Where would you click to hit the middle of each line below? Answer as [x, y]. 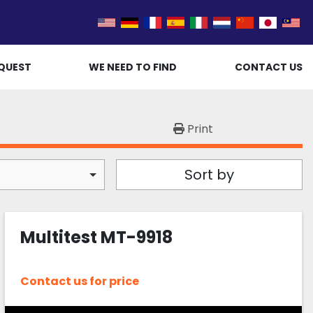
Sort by [209, 175]
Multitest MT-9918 [97, 237]
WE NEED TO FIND [133, 67]
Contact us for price [80, 282]
